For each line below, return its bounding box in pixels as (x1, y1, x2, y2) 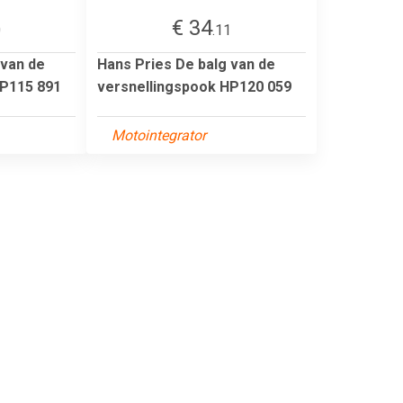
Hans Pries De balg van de (97, 55, 275, 73)
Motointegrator (112, 126, 206, 144)
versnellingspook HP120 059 (97, 77, 291, 95)
